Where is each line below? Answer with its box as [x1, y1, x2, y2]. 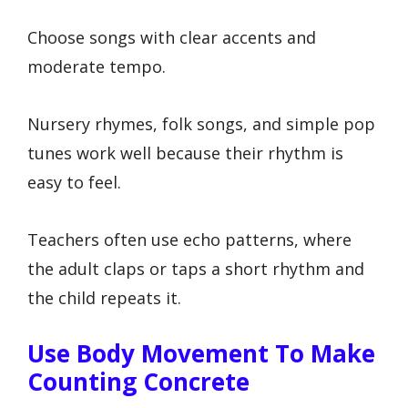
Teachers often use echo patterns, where [27, 228, 352, 250]
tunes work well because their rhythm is [27, 141, 343, 164]
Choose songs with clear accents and [27, 26, 316, 49]
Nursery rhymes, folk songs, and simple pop [27, 112, 375, 135]
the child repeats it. [27, 286, 181, 309]
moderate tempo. [27, 56, 166, 78]
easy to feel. [27, 170, 121, 193]
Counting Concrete [27, 365, 250, 399]
